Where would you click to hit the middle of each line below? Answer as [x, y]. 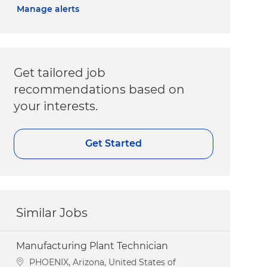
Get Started [114, 144]
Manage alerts [48, 9]
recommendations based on [100, 89]
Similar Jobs [52, 212]
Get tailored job [60, 72]
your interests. [56, 106]
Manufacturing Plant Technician [92, 246]
